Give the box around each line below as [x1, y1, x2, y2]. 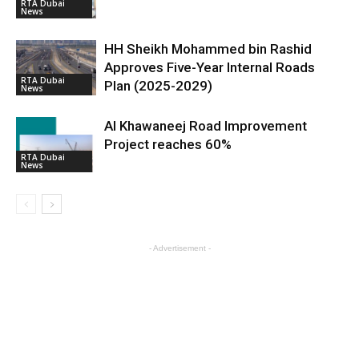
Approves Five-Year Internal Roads [104, 59, 315, 75]
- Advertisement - [148, 244, 211, 252]
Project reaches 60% [104, 136, 232, 152]
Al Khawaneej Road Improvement [104, 118, 307, 134]
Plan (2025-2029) [104, 78, 212, 94]
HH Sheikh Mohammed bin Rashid [104, 41, 312, 57]
